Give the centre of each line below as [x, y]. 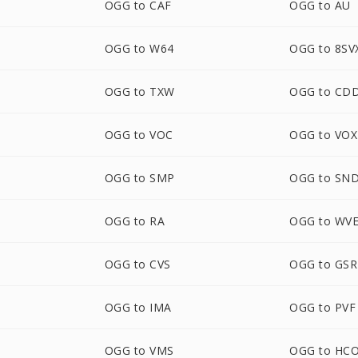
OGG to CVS [137, 264]
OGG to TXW [139, 91]
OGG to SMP [139, 178]
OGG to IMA [138, 307]
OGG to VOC [139, 135]
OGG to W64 [139, 48]
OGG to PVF [323, 307]
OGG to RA [135, 221]
